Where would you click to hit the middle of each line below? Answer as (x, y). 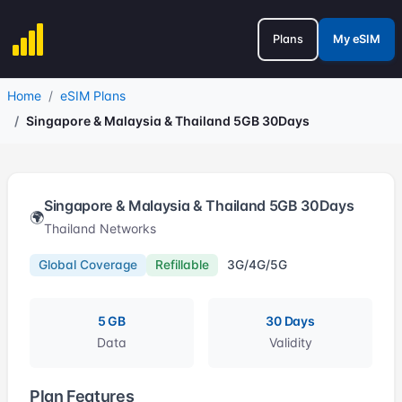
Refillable (182, 264)
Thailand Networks (100, 228)
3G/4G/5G (257, 264)
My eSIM (356, 39)
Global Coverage (87, 264)
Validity (290, 342)
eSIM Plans (93, 96)
